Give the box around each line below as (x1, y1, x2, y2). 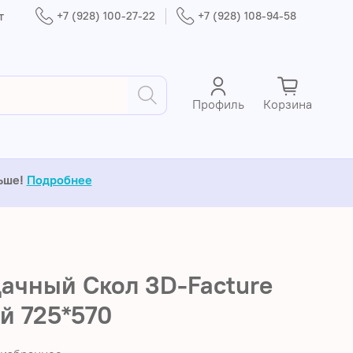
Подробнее (26, 171, 92, 188)
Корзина (263, 95, 312, 112)
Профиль (192, 95, 244, 112)
